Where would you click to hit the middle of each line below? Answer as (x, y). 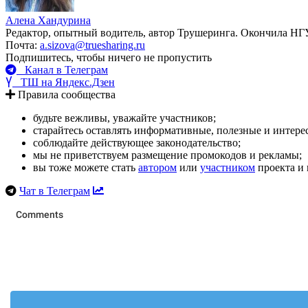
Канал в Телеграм (62, 69)
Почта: (23, 45)
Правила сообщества (65, 94)
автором (157, 167)
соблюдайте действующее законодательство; (137, 142)
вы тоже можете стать (86, 167)
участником (228, 167)
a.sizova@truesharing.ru (92, 45)
